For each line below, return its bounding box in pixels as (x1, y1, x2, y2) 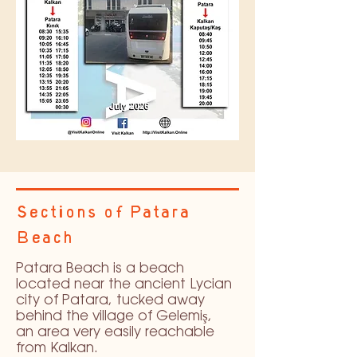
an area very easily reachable (16, 326, 214, 339)
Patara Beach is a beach (16, 262, 184, 275)
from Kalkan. (16, 342, 98, 355)
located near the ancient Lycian (16, 278, 232, 291)
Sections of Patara (16, 206, 190, 222)
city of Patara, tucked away (16, 294, 205, 307)
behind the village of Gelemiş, (16, 310, 220, 323)
